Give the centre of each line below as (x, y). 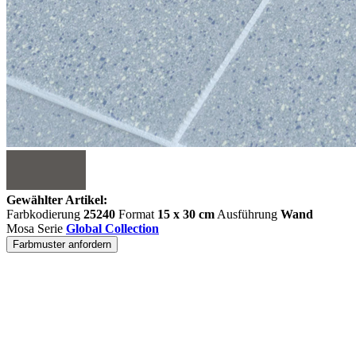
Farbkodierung (45, 214)
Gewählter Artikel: (57, 200)
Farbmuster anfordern (62, 244)
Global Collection (112, 228)
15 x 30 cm (186, 214)
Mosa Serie (36, 228)
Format (136, 214)
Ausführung (248, 214)
